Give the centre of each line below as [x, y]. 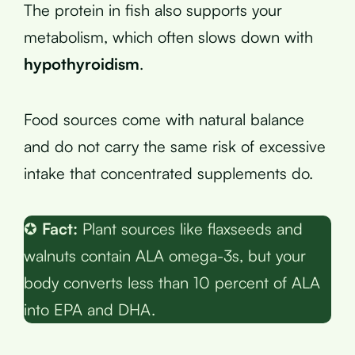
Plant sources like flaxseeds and [190, 228]
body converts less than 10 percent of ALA [172, 282]
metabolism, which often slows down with [168, 36]
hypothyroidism [82, 63]
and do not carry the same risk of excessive [175, 146]
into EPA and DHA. [90, 309]
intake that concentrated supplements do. [168, 173]
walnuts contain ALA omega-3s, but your [165, 255]
